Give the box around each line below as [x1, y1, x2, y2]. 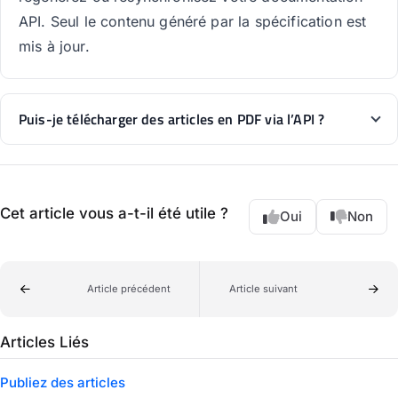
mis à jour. [19, 36, 90, 55]
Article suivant [228, 283, 298, 296]
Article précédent [86, 283, 171, 296]
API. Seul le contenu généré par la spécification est [19, 12, 367, 30]
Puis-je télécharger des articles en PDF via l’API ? [19, 107, 325, 130]
